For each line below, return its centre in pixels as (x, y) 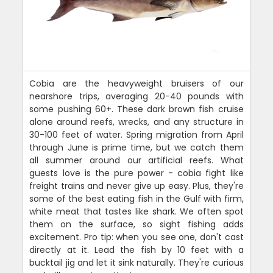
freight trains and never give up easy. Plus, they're (136, 186)
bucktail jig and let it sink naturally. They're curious (136, 262)
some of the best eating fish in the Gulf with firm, (136, 198)
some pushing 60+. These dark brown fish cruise (136, 109)
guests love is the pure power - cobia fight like (136, 173)
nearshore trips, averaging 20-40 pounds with (136, 96)
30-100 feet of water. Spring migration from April (136, 134)
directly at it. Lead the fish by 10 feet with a (136, 250)
